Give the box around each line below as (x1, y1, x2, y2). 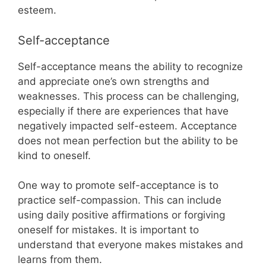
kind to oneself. (18, 149, 91, 161)
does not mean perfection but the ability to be (18, 134, 238, 147)
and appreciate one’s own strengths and (18, 75, 210, 87)
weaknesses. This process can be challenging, (18, 90, 239, 102)
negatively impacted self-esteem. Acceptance (18, 119, 237, 132)
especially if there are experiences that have (18, 104, 229, 117)
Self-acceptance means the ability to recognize (18, 60, 243, 72)
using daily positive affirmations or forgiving (18, 209, 225, 221)
